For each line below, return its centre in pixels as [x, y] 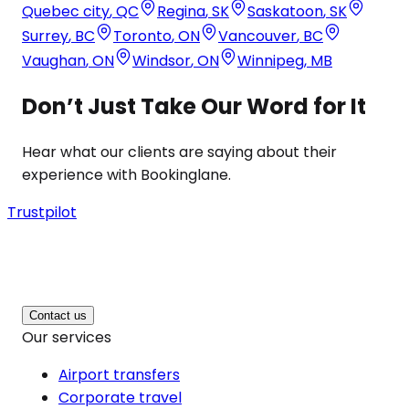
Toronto [142, 36]
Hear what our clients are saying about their [179, 152]
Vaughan [54, 60]
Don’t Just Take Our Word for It [194, 106]
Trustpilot [42, 212]
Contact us [58, 315]
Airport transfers [119, 374]
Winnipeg [271, 60]
